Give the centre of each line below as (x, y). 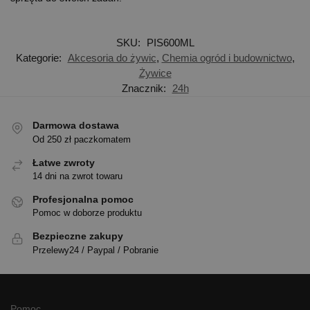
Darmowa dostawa (76, 126)
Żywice (155, 73)
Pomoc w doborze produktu (87, 213)
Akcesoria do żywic (112, 58)
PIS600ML (170, 43)
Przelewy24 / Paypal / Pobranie (95, 250)
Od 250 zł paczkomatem (82, 139)
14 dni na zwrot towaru (77, 176)
